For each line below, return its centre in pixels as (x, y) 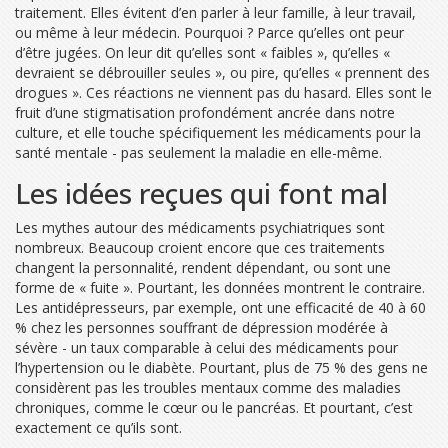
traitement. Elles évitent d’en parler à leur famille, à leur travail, (215, 13)
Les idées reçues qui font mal (201, 193)
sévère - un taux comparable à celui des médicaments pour (206, 348)
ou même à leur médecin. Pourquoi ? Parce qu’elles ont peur (209, 33)
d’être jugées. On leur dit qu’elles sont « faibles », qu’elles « (202, 53)
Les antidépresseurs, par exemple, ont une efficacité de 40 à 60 (220, 308)
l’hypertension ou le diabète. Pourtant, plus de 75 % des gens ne (221, 368)
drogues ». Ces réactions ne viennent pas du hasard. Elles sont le (223, 93)
